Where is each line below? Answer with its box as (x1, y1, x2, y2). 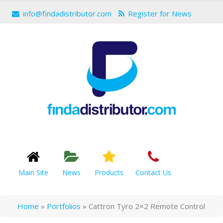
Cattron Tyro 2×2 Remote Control (89, 201, 205, 211)
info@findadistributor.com (23, 8, 111, 18)
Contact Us (135, 168, 171, 177)
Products (95, 168, 123, 177)
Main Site (18, 168, 48, 177)
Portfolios (47, 201, 81, 211)
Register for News (128, 8, 192, 18)
